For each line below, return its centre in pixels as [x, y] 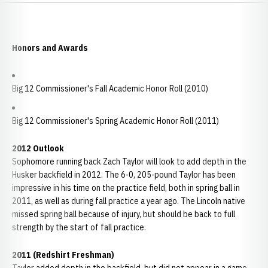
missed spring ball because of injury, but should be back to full [124, 214]
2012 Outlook [38, 148]
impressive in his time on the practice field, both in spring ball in [126, 188]
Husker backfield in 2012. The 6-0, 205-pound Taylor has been [124, 175]
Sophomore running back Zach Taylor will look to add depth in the [129, 162]
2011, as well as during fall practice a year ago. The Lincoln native [129, 201]
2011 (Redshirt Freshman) [63, 255]
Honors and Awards [50, 48]
